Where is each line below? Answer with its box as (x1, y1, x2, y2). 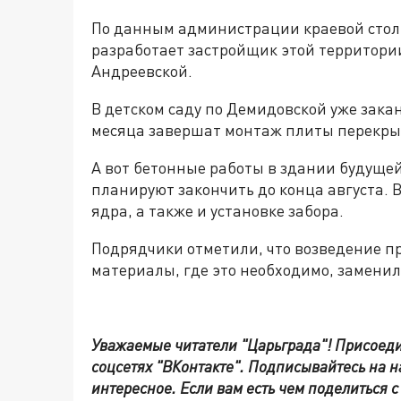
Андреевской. (91, 61, 192, 81)
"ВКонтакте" (156, 356, 240, 377)
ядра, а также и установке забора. (91, 200, 344, 221)
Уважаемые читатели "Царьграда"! (91, 335, 335, 355)
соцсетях (91, 356, 156, 377)
